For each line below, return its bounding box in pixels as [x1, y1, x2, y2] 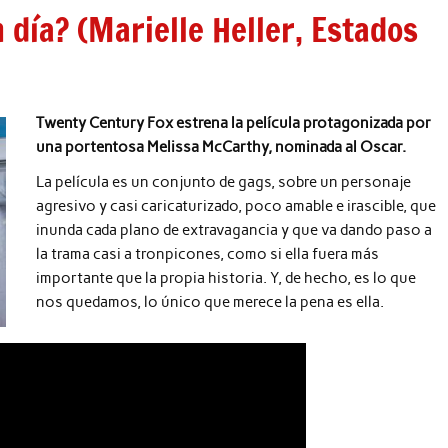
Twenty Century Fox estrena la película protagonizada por [36, 113, 432, 132]
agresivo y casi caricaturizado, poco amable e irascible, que [36, 197, 437, 216]
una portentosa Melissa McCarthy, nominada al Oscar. [36, 137, 410, 156]
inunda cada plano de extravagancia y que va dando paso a [36, 221, 433, 240]
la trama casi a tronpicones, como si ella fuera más [36, 245, 380, 264]
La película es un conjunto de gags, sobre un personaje [36, 173, 412, 192]
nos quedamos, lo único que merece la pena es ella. [36, 293, 385, 312]
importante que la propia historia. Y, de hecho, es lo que [36, 269, 417, 288]
